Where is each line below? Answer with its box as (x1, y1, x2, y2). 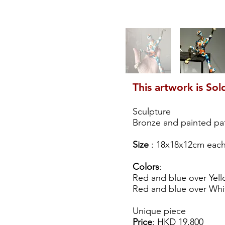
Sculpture (133, 106, 171, 117)
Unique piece (133, 205, 186, 216)
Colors (133, 161, 159, 172)
